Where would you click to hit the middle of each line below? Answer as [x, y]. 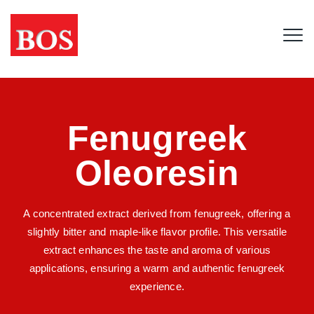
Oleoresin [157, 173]
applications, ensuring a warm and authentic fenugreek [157, 268]
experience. [157, 286]
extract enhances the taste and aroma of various [157, 250]
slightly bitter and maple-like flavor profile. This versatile [157, 232]
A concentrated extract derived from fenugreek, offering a [157, 213]
